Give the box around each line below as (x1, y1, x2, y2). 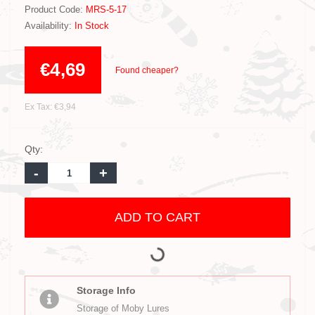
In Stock (75, 20, 109, 31)
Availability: (25, 20, 75, 31)
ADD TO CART (115, 210, 200, 224)
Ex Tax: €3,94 (25, 102, 76, 112)
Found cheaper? (115, 65, 179, 75)
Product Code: (25, 4, 86, 15)
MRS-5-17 (86, 4, 127, 15)
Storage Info (77, 285, 136, 296)
